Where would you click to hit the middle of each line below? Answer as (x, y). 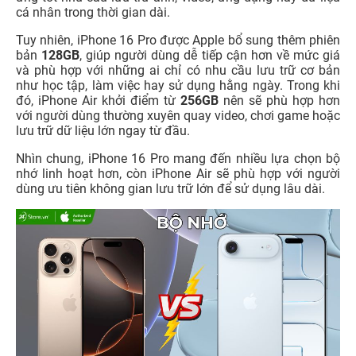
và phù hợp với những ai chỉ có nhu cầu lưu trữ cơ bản (178, 71)
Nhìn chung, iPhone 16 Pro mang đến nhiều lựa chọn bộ (178, 159)
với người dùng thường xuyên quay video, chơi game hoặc (178, 116)
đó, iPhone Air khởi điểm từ (96, 101)
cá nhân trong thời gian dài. (93, 13)
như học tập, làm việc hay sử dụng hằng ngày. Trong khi (178, 86)
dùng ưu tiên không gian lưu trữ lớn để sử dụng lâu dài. (170, 189)
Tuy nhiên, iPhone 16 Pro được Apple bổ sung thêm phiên (178, 41)
